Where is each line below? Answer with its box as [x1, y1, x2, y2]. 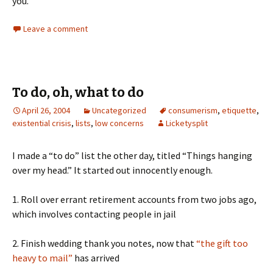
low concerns [95, 118, 144, 129]
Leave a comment [23, 23, 88, 35]
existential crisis [12, 118, 71, 129]
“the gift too [196, 237, 248, 250]
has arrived [73, 252, 119, 264]
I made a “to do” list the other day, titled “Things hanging [12, 149, 252, 162]
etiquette [222, 105, 257, 116]
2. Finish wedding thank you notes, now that [12, 237, 196, 250]
